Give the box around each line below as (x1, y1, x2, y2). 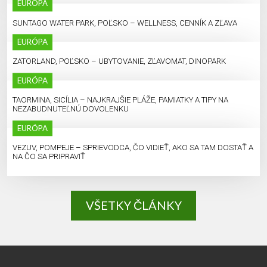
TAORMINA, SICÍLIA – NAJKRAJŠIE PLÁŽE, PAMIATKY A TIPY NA (12, 95, 228, 105)
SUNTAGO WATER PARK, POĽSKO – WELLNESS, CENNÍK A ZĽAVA (12, 18, 237, 27)
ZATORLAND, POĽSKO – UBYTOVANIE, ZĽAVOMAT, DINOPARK (12, 57, 226, 66)
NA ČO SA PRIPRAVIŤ (12, 152, 85, 162)
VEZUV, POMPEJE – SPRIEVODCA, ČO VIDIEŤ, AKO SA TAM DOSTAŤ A (12, 143, 253, 153)
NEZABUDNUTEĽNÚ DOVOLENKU (12, 104, 129, 114)
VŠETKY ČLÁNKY (85, 198, 182, 213)
